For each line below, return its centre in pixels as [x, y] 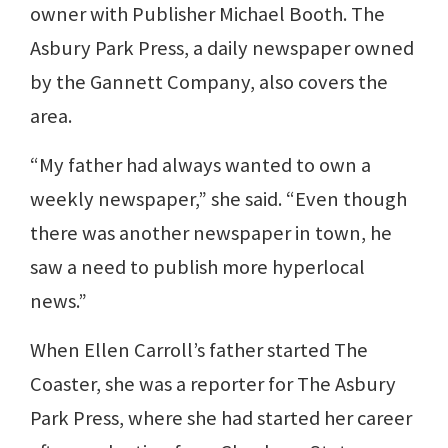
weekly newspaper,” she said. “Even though [218, 198]
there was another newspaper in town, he [211, 232]
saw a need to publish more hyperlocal [197, 266]
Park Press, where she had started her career [221, 417]
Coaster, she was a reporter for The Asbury [213, 383]
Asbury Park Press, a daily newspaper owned [222, 47]
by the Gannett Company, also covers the [209, 81]
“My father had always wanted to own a [200, 164]
